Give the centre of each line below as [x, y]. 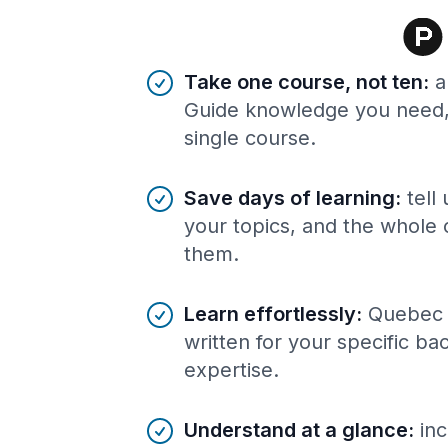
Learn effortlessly [270, 313]
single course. [250, 137]
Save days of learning [289, 197]
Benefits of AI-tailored [229, 76]
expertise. [231, 369]
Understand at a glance [296, 429]
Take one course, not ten [303, 81]
